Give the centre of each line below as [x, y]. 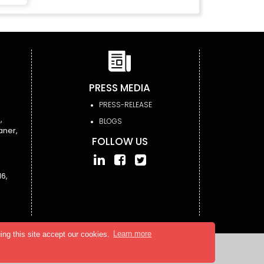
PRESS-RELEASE [126, 104]
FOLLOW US [120, 141]
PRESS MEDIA [120, 88]
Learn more [133, 234]
